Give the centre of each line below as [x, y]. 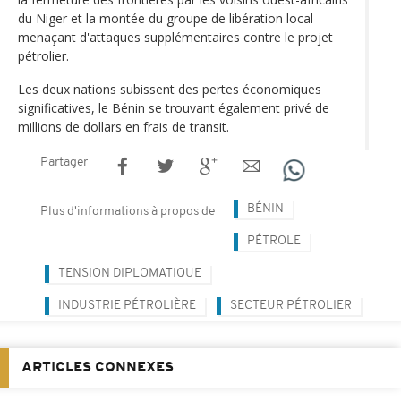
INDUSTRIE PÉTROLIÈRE [127, 305]
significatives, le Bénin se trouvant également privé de [174, 107]
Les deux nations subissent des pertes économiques [170, 89]
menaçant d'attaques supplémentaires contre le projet [175, 37]
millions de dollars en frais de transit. [124, 126]
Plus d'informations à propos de [128, 211]
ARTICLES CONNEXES [98, 367]
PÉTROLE [274, 241]
